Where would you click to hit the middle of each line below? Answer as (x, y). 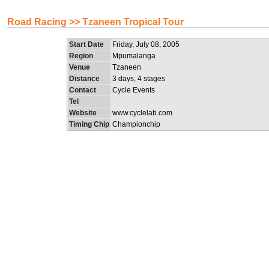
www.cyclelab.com (142, 113)
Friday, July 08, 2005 (146, 44)
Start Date (86, 44)
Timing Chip (89, 124)
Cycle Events (134, 90)
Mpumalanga (134, 56)
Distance (84, 79)
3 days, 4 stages (139, 79)
